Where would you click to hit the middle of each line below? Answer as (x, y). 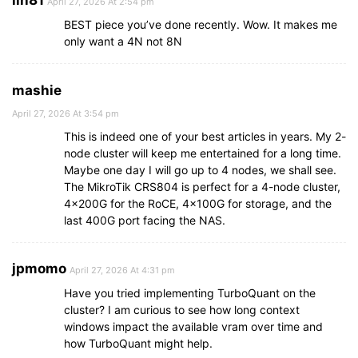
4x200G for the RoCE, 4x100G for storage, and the (198, 204)
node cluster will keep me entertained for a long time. (203, 153)
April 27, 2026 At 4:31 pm (122, 270)
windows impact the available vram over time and (193, 327)
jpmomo (39, 269)
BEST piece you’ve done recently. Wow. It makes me (201, 25)
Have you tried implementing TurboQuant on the (190, 293)
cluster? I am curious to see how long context (182, 310)
